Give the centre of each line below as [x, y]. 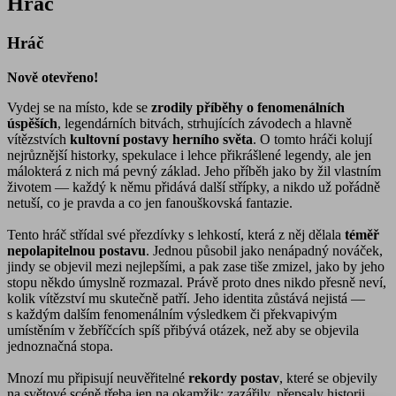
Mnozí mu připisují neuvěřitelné [98, 377]
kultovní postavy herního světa [161, 139]
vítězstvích [38, 139]
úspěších [32, 123]
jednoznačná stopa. [60, 346]
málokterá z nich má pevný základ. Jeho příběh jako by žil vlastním [194, 171]
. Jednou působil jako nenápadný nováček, [264, 250]
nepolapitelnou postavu [76, 250]
